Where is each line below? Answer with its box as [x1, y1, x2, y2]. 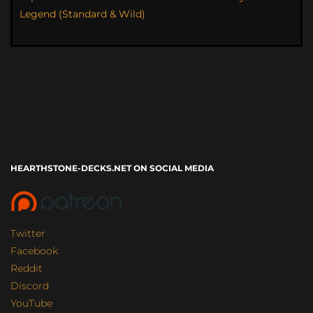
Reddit [10, 262, 43, 275]
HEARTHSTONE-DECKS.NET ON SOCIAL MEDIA [10, 163, 214, 173]
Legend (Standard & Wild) [20, 8, 145, 20]
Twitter [10, 227, 45, 240]
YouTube [10, 297, 52, 310]
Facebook [10, 245, 58, 257]
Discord [10, 279, 49, 292]
